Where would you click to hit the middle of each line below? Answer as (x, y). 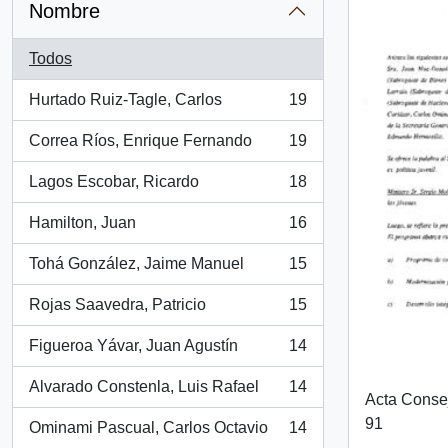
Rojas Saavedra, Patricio (117, 304)
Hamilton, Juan (82, 222)
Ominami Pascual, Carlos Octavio (148, 427)
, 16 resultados (80, 233)
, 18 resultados (80, 192)
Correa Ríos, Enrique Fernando (140, 140)
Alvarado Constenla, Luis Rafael (144, 386)
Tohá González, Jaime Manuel (136, 263)
